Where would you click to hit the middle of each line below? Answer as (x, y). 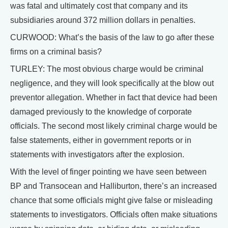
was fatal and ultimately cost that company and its (99, 6)
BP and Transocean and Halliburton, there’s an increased (113, 186)
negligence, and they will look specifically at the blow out (112, 83)
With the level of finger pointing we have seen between (108, 172)
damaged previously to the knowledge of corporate (101, 111)
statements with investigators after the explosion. (97, 154)
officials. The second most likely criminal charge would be (114, 126)
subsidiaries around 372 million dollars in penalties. (103, 20)
